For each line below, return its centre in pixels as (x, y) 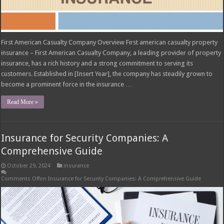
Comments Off (20, 179)
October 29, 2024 (29, 166)
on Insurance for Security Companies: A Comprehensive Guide (120, 179)
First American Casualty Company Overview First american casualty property (109, 42)
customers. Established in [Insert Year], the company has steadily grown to (107, 74)
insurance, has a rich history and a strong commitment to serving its (97, 63)
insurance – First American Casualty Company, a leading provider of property (111, 53)
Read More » (23, 102)
